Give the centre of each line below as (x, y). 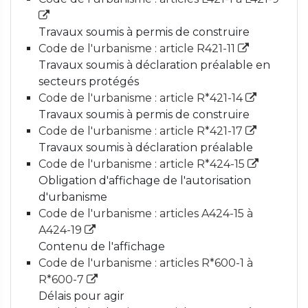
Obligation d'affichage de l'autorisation (145, 180)
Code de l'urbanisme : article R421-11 (138, 48)
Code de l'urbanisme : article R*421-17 (142, 131)
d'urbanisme (73, 197)
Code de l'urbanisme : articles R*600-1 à (146, 263)
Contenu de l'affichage (102, 246)
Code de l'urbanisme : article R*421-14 (142, 98)
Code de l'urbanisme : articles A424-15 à (146, 213)
